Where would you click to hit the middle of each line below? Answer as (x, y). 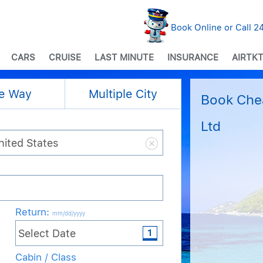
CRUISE (65, 58)
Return (31, 212)
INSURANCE (193, 58)
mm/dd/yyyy (68, 213)
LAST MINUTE (124, 58)
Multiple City (123, 94)
